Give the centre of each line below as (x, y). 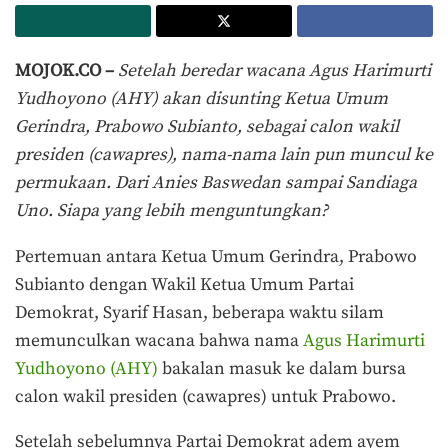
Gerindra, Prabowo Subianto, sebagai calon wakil (207, 127)
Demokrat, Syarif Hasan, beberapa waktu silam (199, 312)
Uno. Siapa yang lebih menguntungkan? (171, 211)
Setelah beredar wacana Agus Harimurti (274, 71)
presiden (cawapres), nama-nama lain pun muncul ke (224, 155)
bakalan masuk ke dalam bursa (282, 368)
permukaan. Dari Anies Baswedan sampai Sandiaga (216, 183)
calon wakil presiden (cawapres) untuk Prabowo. (205, 396)
